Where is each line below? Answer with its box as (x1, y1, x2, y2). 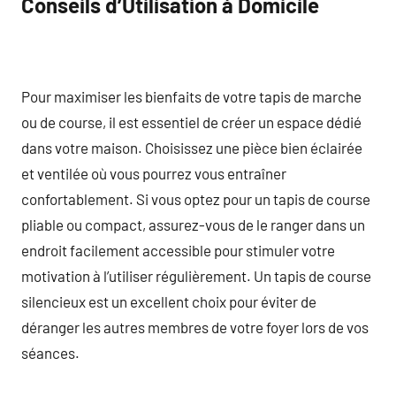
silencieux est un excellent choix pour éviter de (21, 292, 316, 310)
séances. (21, 343, 80, 362)
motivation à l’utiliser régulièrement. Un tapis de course (21, 266, 371, 285)
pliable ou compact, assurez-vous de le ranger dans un (21, 215, 365, 233)
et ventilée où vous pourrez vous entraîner (21, 164, 286, 182)
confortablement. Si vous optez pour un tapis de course (21, 189, 370, 208)
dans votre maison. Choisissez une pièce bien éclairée (21, 138, 362, 156)
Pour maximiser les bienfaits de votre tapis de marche (21, 87, 362, 105)
